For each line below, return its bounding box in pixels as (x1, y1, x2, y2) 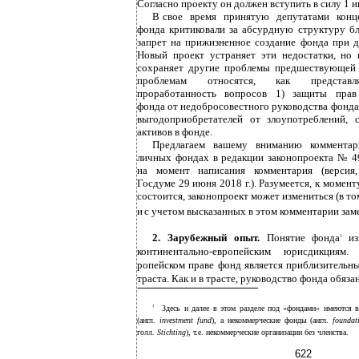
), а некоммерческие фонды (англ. (211, 316, 333, 325)
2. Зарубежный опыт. (152, 232, 267, 244)
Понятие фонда (266, 232, 341, 244)
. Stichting (152, 328, 186, 337)
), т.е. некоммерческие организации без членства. (186, 328, 349, 337)
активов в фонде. (137, 126, 212, 138)
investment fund (159, 316, 212, 325)
